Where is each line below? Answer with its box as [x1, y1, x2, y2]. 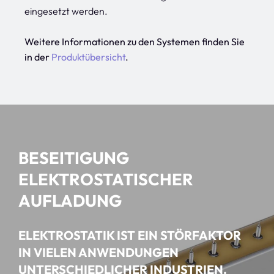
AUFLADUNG [18, 190, 122, 211]
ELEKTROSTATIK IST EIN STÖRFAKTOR [18, 228, 241, 243]
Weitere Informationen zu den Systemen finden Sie [24, 35, 245, 48]
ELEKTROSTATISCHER [18, 169, 193, 190]
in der [24, 51, 51, 63]
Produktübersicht [51, 51, 125, 63]
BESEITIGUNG [18, 147, 129, 168]
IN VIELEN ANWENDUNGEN [18, 245, 179, 260]
